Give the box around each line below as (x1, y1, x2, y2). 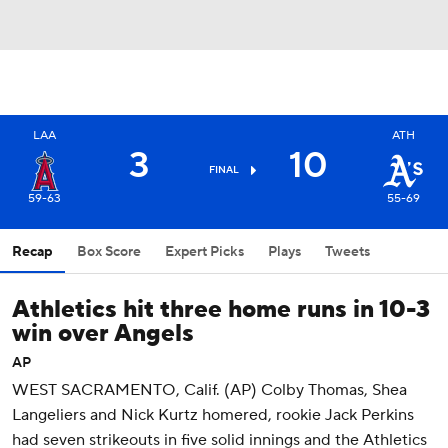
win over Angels (12, 318, 194, 349)
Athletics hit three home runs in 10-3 (12, 294, 430, 325)
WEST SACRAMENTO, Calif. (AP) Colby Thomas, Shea (12, 380, 407, 400)
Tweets (325, 243, 370, 261)
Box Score (77, 243, 141, 261)
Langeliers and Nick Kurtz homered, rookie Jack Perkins (12, 405, 414, 425)
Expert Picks (165, 243, 244, 261)
